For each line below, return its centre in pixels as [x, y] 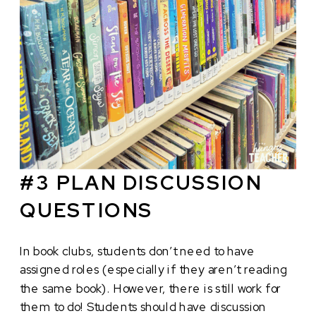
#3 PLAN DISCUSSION [141, 183]
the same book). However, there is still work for [151, 288]
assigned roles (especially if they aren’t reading [154, 269]
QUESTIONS [87, 210]
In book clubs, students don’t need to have [138, 251]
